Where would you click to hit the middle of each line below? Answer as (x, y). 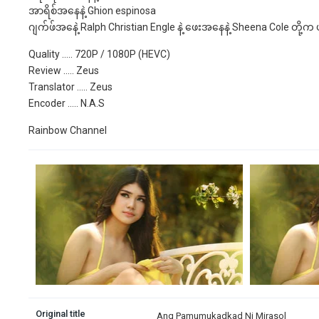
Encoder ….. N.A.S (67, 103)
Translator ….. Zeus (70, 87)
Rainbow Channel (68, 130)
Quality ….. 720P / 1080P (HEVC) (99, 54)
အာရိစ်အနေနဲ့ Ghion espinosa (92, 10)
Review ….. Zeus (64, 70)
